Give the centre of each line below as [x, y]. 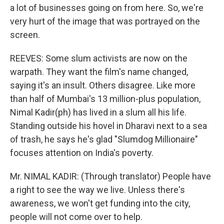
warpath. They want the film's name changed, [99, 72]
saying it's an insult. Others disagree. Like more [103, 85]
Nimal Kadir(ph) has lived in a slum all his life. [98, 112]
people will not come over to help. [76, 217]
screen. [25, 35]
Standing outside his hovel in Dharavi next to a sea [108, 126]
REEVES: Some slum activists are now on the [99, 58]
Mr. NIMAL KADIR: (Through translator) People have [110, 176]
